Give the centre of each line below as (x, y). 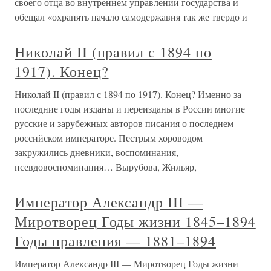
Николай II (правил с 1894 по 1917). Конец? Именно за (128, 94)
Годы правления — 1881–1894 (115, 241)
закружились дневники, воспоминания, (96, 152)
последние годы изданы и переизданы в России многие (130, 109)
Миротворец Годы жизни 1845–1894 (135, 221)
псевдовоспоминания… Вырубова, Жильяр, (106, 167)
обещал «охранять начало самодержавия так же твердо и (131, 17)
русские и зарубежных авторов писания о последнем (124, 123)
